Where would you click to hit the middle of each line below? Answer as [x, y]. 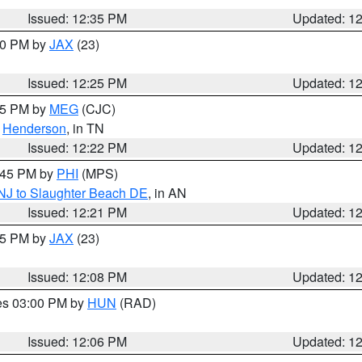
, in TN [85, 128]
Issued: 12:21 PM [78, 212]
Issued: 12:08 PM [78, 277]
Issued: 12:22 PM [78, 147]
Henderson [34, 128]
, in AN [167, 193]
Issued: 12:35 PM [78, 18]
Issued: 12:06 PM [78, 341]
